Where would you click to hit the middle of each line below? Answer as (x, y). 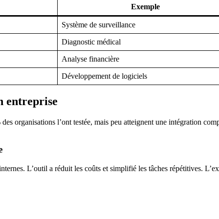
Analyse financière (90, 59)
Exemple (145, 6)
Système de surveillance (99, 24)
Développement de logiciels (104, 76)
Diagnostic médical (91, 42)
